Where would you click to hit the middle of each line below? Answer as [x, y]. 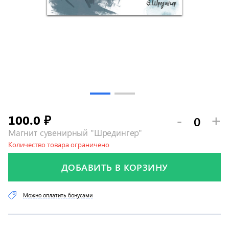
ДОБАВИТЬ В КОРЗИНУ [114, 167]
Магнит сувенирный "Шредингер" [75, 132]
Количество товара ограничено [59, 145]
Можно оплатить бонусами [58, 195]
